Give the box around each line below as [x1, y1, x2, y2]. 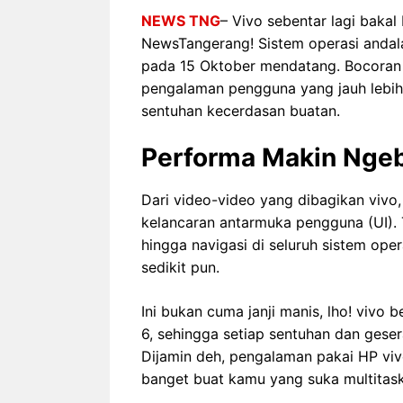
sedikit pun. [141, 258, 219, 277]
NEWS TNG [141, 12, 220, 31]
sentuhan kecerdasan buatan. [141, 102, 340, 121]
